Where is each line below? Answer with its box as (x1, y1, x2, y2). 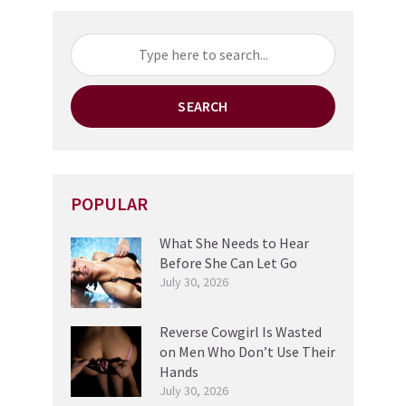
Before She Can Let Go (159, 253, 297, 272)
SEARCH (178, 96, 228, 115)
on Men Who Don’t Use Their (159, 342, 335, 361)
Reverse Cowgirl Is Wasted (159, 322, 322, 341)
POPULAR (71, 191, 148, 215)
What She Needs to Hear (159, 233, 309, 252)
